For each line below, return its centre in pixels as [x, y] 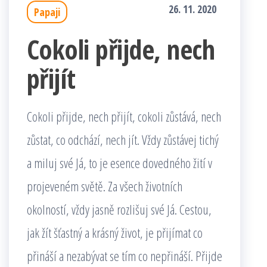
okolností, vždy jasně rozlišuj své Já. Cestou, [119, 209]
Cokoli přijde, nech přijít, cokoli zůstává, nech [124, 116]
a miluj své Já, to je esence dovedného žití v [119, 163]
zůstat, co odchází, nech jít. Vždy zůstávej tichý [123, 139]
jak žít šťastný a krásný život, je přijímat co [115, 232]
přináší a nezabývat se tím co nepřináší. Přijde [125, 256]
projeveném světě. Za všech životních [105, 186]
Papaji [47, 12]
